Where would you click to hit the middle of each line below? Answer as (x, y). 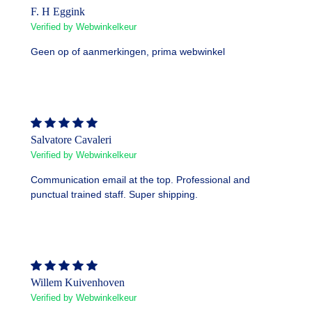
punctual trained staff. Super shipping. (114, 195)
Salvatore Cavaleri (71, 140)
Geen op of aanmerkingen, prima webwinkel (128, 52)
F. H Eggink (58, 12)
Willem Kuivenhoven (78, 283)
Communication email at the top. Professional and (140, 180)
